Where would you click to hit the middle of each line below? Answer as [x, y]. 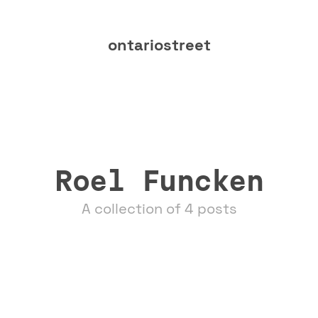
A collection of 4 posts [159, 209]
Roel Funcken [159, 181]
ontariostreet [159, 45]
